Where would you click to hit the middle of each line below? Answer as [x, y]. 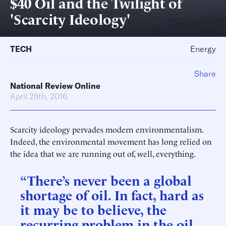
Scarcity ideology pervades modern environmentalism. [107, 129]
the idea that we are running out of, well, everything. [103, 153]
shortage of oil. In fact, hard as [112, 194]
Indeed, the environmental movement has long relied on [111, 141]
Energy [203, 49]
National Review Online [55, 86]
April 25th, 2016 [39, 96]
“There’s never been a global [106, 180]
